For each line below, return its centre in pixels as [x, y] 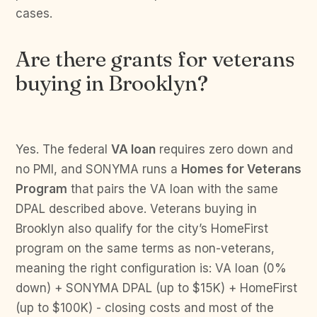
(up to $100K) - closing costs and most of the [145, 308]
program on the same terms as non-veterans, [145, 248]
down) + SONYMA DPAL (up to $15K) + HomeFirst [156, 288]
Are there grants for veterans [155, 59]
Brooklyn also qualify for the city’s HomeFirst [142, 229]
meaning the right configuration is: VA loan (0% [151, 268]
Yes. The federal [63, 149]
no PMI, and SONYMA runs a [98, 169]
